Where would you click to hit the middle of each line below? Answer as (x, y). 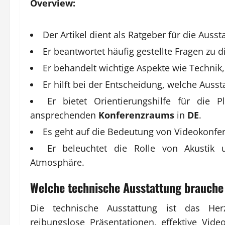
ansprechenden (64, 115)
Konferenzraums (136, 115)
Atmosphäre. (57, 162)
